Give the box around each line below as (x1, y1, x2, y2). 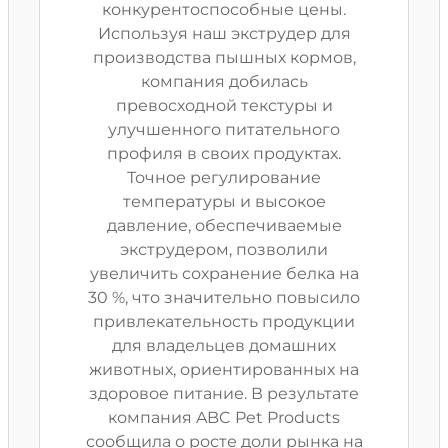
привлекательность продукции (93, 312, 355, 331)
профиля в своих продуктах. (107, 144, 341, 163)
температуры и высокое (122, 192, 326, 211)
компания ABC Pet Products (108, 408, 340, 427)
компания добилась (140, 72, 308, 91)
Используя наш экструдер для (97, 24, 351, 43)
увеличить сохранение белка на (89, 264, 359, 283)
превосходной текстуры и (115, 96, 333, 115)
